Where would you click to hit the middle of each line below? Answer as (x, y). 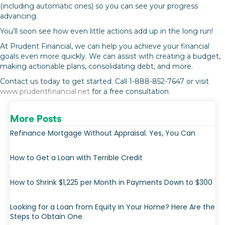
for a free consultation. (130, 91)
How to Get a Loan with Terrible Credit (76, 157)
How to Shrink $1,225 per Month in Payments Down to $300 (111, 182)
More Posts (36, 118)
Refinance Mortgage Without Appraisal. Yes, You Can (103, 133)
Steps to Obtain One (46, 216)
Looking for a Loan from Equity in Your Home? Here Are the (113, 207)
